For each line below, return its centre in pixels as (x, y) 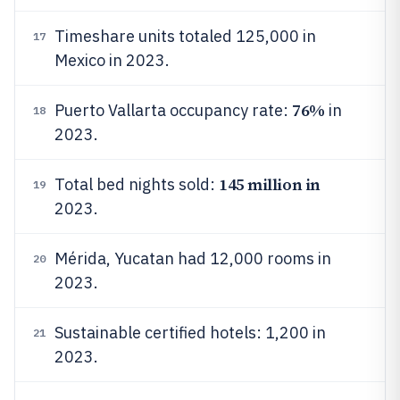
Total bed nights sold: (137, 184)
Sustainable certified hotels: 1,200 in (190, 333)
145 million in (270, 184)
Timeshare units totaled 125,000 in (185, 36)
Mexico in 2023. (112, 60)
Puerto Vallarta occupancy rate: (173, 110)
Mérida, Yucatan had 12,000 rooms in (193, 258)
